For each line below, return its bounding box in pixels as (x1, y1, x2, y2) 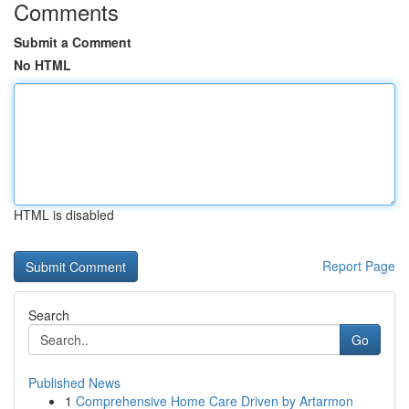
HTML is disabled (14, 205, 114, 224)
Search (28, 306, 69, 324)
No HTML (14, 56, 71, 74)
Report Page (322, 257, 395, 275)
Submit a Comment (14, 33, 131, 51)
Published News (28, 373, 121, 392)
